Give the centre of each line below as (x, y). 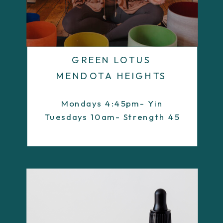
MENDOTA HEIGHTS (111, 76)
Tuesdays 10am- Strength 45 (112, 116)
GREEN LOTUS (111, 60)
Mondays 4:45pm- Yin (112, 104)
